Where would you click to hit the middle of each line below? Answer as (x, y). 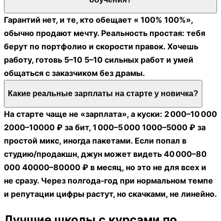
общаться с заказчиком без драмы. (74, 73)
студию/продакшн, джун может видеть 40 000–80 (106, 154)
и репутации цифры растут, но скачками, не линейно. (110, 194)
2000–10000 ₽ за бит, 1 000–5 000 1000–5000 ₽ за (105, 127)
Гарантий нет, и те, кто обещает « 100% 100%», (98, 20)
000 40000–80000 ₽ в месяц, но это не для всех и (105, 167)
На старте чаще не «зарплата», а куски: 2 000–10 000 (110, 114)
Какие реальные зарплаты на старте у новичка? (103, 93)
